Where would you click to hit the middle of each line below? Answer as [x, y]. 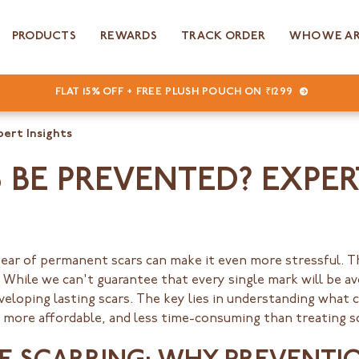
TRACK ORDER [224, 37]
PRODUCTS [44, 37]
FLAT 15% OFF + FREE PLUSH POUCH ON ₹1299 [175, 93]
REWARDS [129, 37]
